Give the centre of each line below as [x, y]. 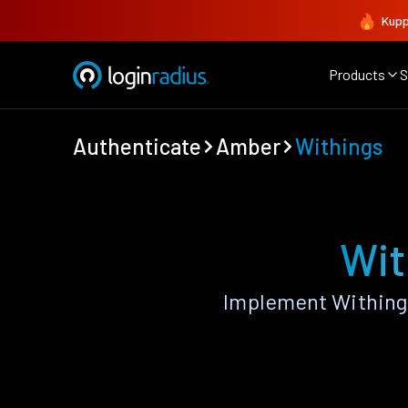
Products [357, 74]
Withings [339, 146]
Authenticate [137, 146]
